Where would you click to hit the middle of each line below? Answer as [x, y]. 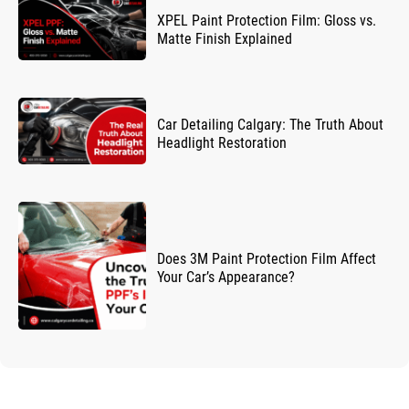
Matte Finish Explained [225, 39]
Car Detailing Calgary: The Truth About [270, 124]
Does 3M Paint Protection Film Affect [267, 259]
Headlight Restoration [222, 142]
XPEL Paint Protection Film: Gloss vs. [267, 21]
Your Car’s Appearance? [226, 278]
